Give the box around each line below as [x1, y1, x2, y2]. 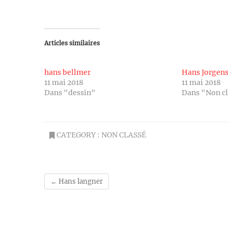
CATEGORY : [55, 130, 101, 139]
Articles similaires [44, 39, 100, 47]
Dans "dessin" [44, 88, 96, 97]
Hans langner [57, 177, 103, 186]
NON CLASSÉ [101, 130, 146, 139]
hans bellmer [44, 67, 91, 77]
